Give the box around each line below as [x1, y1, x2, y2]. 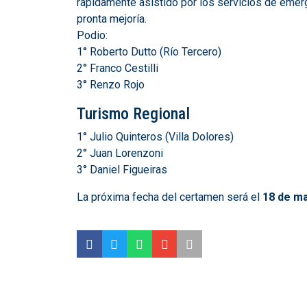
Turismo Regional [77, 104, 190, 123]
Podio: [77, 29, 108, 42]
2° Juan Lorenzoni [77, 147, 163, 160]
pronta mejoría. [77, 12, 147, 25]
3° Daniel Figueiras [77, 163, 167, 176]
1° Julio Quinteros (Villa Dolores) [77, 130, 234, 143]
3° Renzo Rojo [77, 78, 145, 91]
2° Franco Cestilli [77, 62, 158, 75]
